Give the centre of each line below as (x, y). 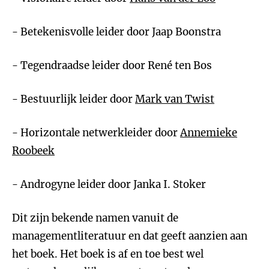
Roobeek (33, 151)
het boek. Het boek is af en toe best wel (108, 254)
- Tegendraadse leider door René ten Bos (112, 65)
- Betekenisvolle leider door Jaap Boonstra (116, 32)
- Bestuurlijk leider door (74, 99)
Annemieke (209, 133)
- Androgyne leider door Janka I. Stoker (109, 184)
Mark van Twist (175, 99)
